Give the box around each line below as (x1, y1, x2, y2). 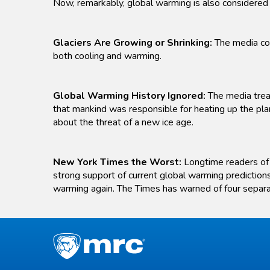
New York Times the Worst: (53, 155, 181, 169)
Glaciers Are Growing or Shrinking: (53, 36, 212, 50)
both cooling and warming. (53, 49, 162, 63)
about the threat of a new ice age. (53, 116, 193, 130)
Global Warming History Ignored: (53, 89, 206, 103)
